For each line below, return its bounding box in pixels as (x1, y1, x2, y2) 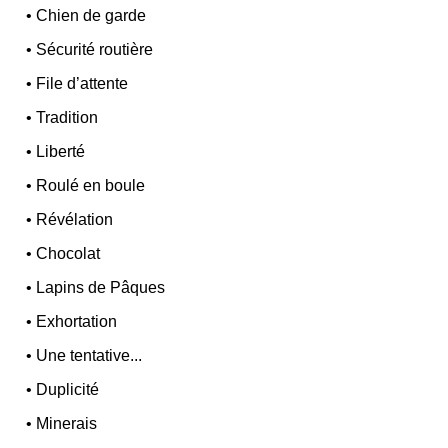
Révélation (36, 211, 114, 229)
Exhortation (36, 313, 118, 331)
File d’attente (36, 75, 129, 93)
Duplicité (36, 381, 100, 399)
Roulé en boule (36, 177, 146, 195)
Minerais (36, 415, 98, 433)
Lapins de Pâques (36, 279, 166, 297)
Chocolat (36, 245, 101, 263)
